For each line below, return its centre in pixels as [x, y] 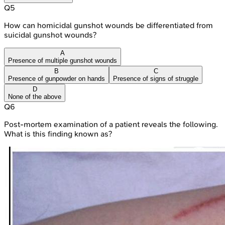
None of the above [35, 96]
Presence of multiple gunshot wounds [63, 60]
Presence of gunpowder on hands [57, 78]
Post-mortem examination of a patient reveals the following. [111, 124]
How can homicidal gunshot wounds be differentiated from [108, 25]
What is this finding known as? [58, 134]
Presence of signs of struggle [156, 78]
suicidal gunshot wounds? [50, 35]
